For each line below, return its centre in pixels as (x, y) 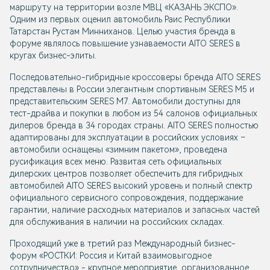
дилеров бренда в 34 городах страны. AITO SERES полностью (134, 126)
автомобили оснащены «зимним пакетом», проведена (118, 150)
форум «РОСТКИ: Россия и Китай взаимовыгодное (111, 256)
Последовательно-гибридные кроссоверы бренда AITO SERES (135, 77)
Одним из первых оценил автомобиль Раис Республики (120, 20)
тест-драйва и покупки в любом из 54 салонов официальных (133, 114)
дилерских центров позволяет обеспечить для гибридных (126, 174)
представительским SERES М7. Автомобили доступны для (125, 102)
